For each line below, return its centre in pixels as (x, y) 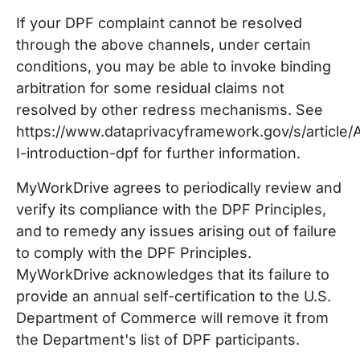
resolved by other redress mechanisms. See (170, 110)
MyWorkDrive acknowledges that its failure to (173, 274)
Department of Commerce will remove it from (172, 318)
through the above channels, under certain (164, 45)
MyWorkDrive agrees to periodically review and (179, 188)
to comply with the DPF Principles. (134, 253)
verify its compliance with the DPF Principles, (171, 209)
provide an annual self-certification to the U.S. (174, 296)
